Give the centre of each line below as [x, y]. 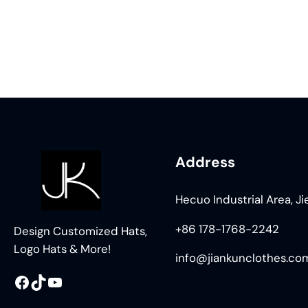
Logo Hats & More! [62, 249]
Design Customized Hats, [80, 231]
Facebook [17, 281]
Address [205, 162]
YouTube [51, 281]
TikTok [34, 281]
